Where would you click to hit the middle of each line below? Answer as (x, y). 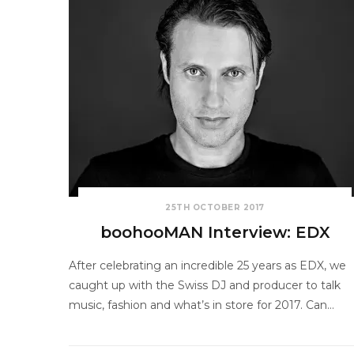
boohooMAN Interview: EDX (215, 232)
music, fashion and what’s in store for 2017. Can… (201, 305)
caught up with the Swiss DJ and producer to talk (205, 285)
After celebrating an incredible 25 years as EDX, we (207, 265)
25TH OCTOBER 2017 (215, 207)
